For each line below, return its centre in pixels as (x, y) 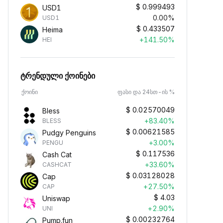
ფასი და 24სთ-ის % (146, 92)
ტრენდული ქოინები (58, 76)
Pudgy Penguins (69, 133)
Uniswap (56, 198)
